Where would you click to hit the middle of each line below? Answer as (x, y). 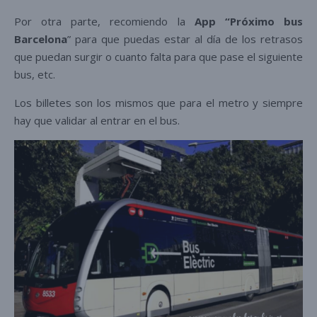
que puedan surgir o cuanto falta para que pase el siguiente (158, 56)
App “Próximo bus (249, 21)
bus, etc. (39, 74)
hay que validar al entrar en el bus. (100, 120)
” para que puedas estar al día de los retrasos (185, 39)
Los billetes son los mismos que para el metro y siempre (158, 102)
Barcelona (41, 39)
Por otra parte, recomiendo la (104, 21)
